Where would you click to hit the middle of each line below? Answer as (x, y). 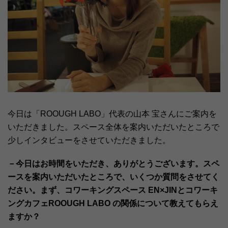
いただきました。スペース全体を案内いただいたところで (113, 127)
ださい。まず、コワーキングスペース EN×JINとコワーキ (113, 190)
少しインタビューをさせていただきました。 (89, 140)
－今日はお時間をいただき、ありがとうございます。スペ (113, 164)
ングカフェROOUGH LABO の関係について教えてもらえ (113, 204)
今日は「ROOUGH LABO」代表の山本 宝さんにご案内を (112, 114)
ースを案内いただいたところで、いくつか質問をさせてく (113, 177)
